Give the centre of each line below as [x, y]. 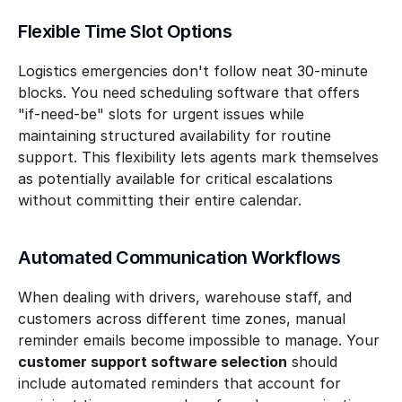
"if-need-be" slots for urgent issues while [161, 114]
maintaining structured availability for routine [175, 135]
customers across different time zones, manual [182, 319]
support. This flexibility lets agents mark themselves [198, 157]
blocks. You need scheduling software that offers [189, 92]
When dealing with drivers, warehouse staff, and [185, 297]
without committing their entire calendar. [160, 200]
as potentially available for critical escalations [175, 179]
